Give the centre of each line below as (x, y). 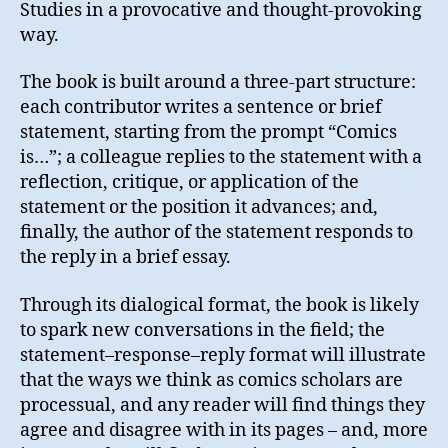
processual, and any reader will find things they (222, 405)
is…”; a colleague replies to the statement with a (221, 158)
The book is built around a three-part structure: (218, 83)
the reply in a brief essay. (125, 258)
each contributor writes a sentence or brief (201, 108)
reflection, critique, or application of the (189, 183)
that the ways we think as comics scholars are (211, 380)
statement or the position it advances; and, (199, 208)
